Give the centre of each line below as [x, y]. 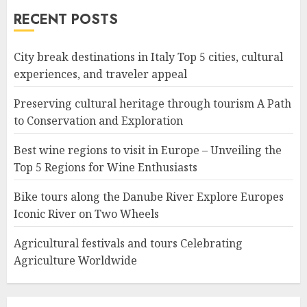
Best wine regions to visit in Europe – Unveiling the [148, 150]
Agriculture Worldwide [75, 260]
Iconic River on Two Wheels [86, 214]
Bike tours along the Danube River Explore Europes [149, 197]
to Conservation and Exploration [98, 121]
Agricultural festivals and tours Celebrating [128, 243]
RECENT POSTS [66, 20]
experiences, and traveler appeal [100, 74]
